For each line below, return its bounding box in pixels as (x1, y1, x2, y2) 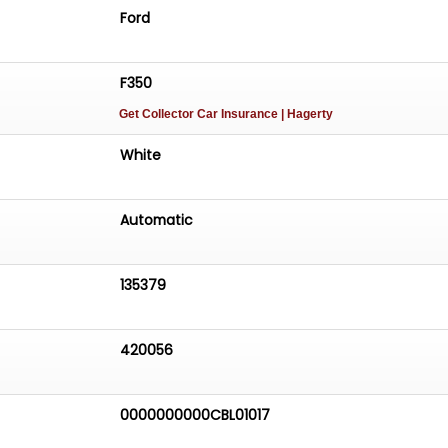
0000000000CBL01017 (120, 404, 271, 425)
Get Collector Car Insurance (119, 107, 282, 122)
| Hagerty (281, 107, 334, 122)
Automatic (120, 209, 194, 230)
